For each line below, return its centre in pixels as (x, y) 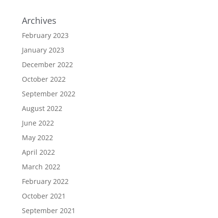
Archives (39, 20)
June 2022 (38, 123)
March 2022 (41, 166)
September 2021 (48, 210)
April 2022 (38, 152)
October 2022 (44, 79)
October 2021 (44, 196)
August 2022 (42, 108)
